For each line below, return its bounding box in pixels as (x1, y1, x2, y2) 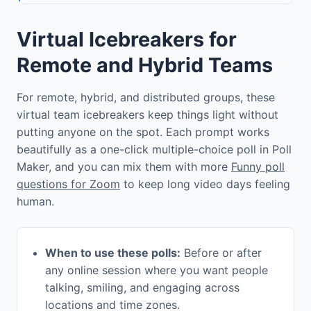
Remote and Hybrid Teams (17, 53, 273, 78)
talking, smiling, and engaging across (45, 280, 239, 295)
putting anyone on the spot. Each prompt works (17, 125, 269, 140)
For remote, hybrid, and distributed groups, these (17, 90, 275, 105)
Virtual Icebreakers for (17, 27, 237, 52)
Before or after (180, 246, 262, 260)
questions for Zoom (17, 177, 120, 192)
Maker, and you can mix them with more (17, 160, 231, 174)
